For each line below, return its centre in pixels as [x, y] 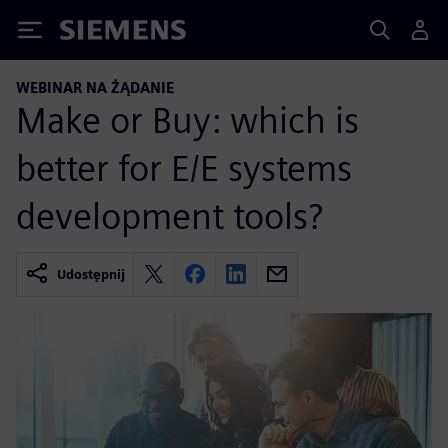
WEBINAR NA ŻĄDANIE [95, 87]
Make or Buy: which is [187, 119]
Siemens [93, 33]
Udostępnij [91, 274]
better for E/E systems [184, 167]
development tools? [169, 215]
